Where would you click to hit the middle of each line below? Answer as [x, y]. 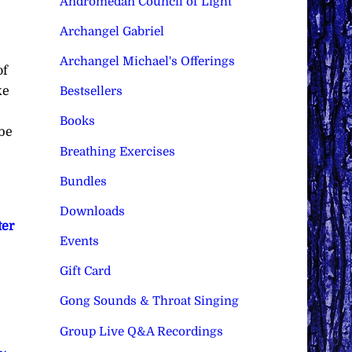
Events [79, 242]
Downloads [92, 211]
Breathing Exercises [117, 151]
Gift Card [85, 271]
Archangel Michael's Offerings [147, 62]
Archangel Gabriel [112, 31]
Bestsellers [91, 92]
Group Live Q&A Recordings [141, 331]
